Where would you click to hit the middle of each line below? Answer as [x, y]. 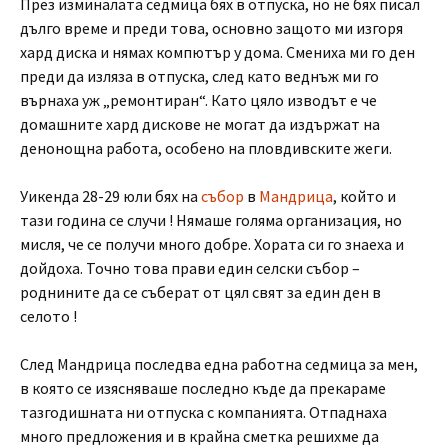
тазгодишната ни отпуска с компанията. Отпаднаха [203, 412]
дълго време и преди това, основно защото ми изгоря [211, 28]
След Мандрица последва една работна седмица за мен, [219, 364]
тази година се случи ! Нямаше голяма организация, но [211, 220]
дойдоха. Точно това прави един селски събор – [190, 268]
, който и [364, 196]
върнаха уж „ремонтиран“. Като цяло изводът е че [198, 100]
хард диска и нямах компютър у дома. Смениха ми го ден [217, 52]
